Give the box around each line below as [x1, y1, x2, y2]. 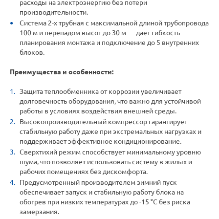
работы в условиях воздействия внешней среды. [20, 107, 176, 115]
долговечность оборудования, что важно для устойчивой [20, 97, 201, 106]
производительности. [20, 8, 88, 17]
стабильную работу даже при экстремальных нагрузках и [20, 128, 201, 136]
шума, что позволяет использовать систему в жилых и [20, 158, 192, 166]
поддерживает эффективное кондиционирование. [20, 137, 181, 146]
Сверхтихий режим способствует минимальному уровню [20, 148, 201, 156]
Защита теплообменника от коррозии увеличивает [20, 88, 181, 96]
